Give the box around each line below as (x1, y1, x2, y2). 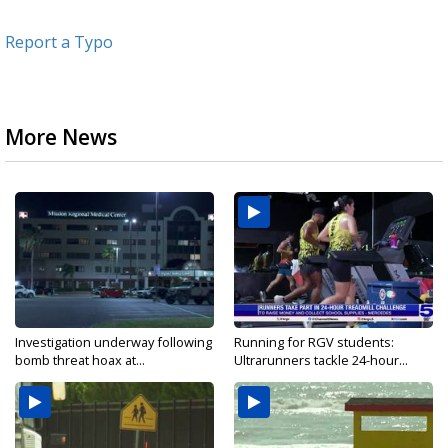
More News (5, 123, 117, 152)
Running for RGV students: (234, 333, 394, 352)
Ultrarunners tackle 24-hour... (234, 351, 408, 370)
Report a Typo (5, 31, 113, 54)
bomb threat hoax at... (15, 351, 145, 370)
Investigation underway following (15, 333, 212, 352)
